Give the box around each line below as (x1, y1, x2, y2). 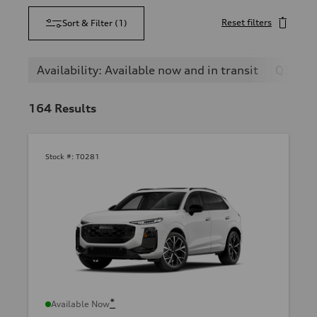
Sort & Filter (62, 18, 113, 28)
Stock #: (45, 152, 74, 161)
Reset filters (221, 17, 272, 28)
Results (54, 101, 96, 115)
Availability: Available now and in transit (37, 63, 258, 77)
